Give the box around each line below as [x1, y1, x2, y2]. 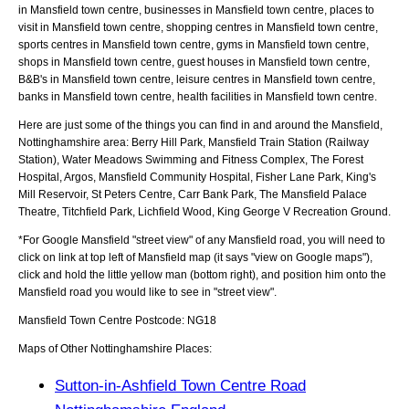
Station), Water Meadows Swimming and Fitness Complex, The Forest [18, 152, 363, 166]
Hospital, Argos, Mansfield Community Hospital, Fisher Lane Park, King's [18, 170, 376, 184]
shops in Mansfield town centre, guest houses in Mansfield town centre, [18, 55, 370, 68]
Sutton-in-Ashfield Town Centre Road [55, 376, 306, 394]
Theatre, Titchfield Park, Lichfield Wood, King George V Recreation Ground [18, 204, 388, 218]
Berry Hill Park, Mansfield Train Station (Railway [131, 135, 369, 149]
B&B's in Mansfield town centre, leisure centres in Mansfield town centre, [18, 72, 375, 86]
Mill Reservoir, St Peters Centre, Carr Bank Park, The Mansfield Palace [18, 187, 367, 201]
